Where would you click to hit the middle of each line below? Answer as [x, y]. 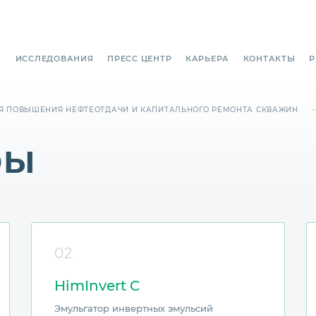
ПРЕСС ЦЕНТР [140, 58]
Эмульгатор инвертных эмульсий [133, 308]
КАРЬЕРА [207, 58]
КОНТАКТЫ [269, 58]
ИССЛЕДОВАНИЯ [54, 58]
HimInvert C [97, 285]
